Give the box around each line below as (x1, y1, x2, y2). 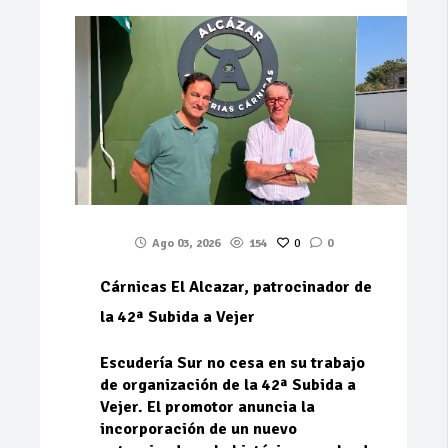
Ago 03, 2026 (152, 236, 220, 252)
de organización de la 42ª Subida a (100, 375, 356, 396)
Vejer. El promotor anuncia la (100, 397, 315, 418)
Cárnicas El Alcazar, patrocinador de (100, 277, 372, 298)
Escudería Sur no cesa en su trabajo (100, 353, 365, 374)
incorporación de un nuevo (100, 419, 297, 440)
